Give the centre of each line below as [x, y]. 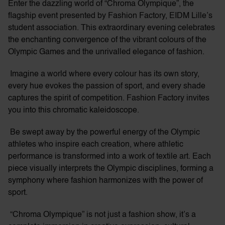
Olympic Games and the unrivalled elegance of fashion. [106, 52]
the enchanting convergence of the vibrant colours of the [107, 40]
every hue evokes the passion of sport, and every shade [107, 86]
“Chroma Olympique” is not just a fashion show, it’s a [103, 215]
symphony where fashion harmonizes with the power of [105, 181]
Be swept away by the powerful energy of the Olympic [105, 133]
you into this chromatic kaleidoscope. [74, 110]
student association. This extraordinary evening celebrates [111, 28]
